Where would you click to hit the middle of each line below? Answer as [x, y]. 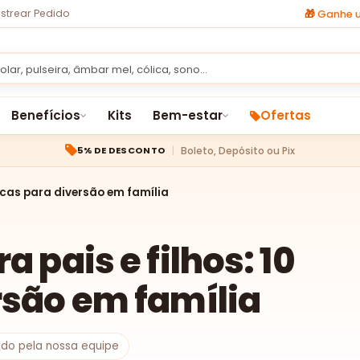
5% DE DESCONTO [121, 151]
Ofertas [285, 116]
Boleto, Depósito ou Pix [238, 150]
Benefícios [46, 116]
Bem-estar [187, 116]
